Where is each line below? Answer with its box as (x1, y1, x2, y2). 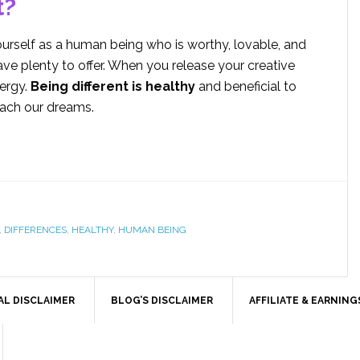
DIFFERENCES (4, 224, 67, 235)
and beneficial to (195, 79, 297, 94)
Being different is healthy (31, 79, 195, 94)
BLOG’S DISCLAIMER (111, 295, 213, 306)
